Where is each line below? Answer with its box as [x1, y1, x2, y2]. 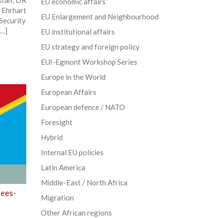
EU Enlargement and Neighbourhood [40, 12, 159, 21]
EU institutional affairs [40, 27, 115, 36]
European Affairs [40, 88, 96, 97]
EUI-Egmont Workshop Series [40, 57, 137, 67]
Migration [40, 193, 74, 202]
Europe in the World [40, 73, 106, 82]
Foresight [40, 118, 73, 127]
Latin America [40, 163, 85, 172]
